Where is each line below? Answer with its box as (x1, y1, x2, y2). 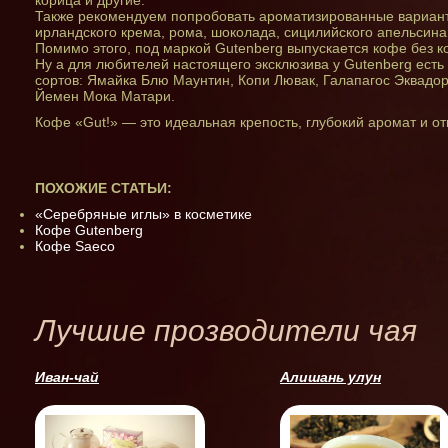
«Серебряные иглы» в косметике (35, 206, 252, 222)
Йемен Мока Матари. (35, 88, 175, 104)
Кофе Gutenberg (35, 222, 143, 238)
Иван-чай (35, 369, 99, 385)
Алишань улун (280, 369, 381, 385)
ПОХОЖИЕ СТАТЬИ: (35, 180, 172, 196)
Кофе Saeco (35, 238, 115, 254)
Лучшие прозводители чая (35, 314, 417, 347)
